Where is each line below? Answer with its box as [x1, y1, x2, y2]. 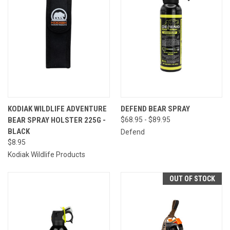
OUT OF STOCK [169, 174, 215, 183]
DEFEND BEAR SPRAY [120, 104, 190, 113]
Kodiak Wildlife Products [8, 150, 85, 159]
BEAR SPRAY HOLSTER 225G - [8, 115, 106, 125]
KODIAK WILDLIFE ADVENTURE [8, 104, 107, 113]
